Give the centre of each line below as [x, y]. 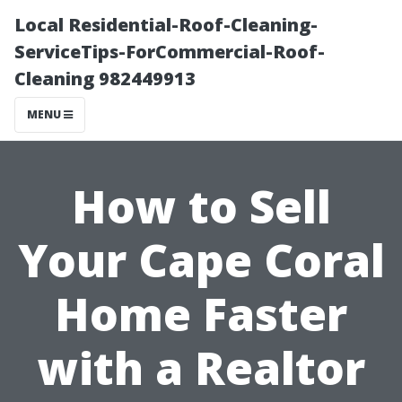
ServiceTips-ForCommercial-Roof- [170, 52]
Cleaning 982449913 [105, 79]
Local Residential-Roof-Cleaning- [166, 25]
